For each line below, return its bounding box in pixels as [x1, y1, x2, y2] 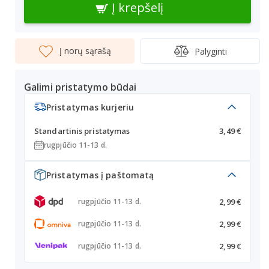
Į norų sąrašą [59, 45, 111, 56]
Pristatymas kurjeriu [46, 101, 134, 113]
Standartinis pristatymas [34, 125, 130, 136]
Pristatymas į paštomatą [46, 169, 154, 181]
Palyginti [194, 45, 227, 57]
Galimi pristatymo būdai [24, 80, 137, 94]
